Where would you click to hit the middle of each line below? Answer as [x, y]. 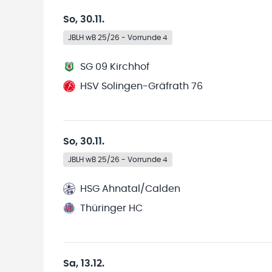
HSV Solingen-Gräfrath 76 [141, 86]
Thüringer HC [111, 208]
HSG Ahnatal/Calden [130, 189]
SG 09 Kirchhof [115, 67]
